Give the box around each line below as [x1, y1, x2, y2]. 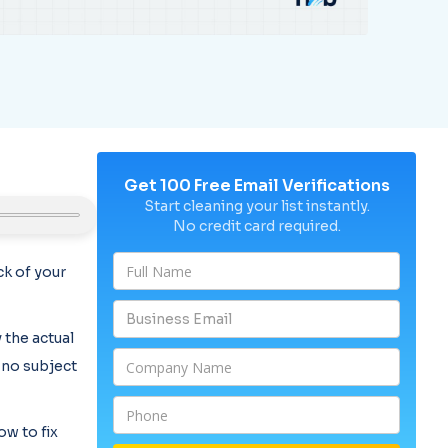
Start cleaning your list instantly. [143, 197, 370, 215]
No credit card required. [172, 217, 341, 235]
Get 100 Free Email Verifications [123, 175, 390, 196]
